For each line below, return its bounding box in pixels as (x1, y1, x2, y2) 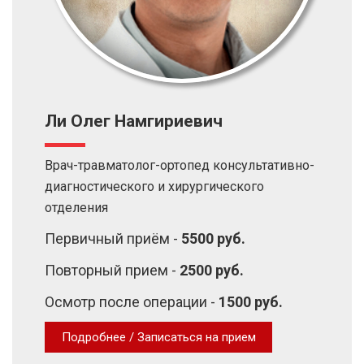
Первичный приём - (45, 230, 181, 247)
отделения (45, 200, 108, 215)
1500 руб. (219, 293, 283, 310)
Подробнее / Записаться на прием (61, 330, 256, 344)
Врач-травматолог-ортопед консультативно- (45, 158, 314, 173)
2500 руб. (180, 262, 244, 279)
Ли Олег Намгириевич (45, 111, 223, 131)
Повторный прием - (45, 262, 180, 279)
